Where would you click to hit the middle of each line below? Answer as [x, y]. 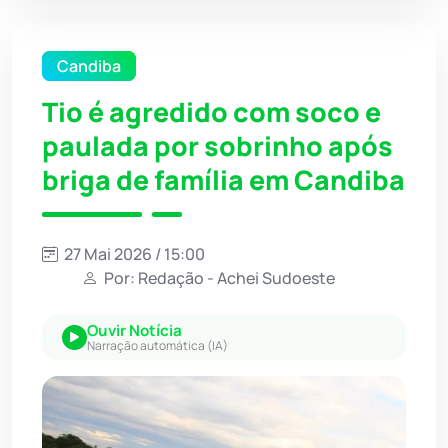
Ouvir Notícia [134, 330]
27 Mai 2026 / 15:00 [133, 253]
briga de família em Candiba [223, 179]
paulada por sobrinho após [217, 145]
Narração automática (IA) [157, 345]
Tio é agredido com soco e [211, 111]
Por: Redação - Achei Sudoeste [218, 277]
